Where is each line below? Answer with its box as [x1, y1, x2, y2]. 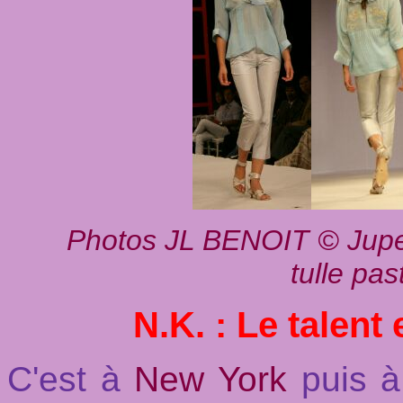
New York [134, 360, 301, 399]
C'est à [7, 360, 135, 399]
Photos [67, 224, 157, 256]
